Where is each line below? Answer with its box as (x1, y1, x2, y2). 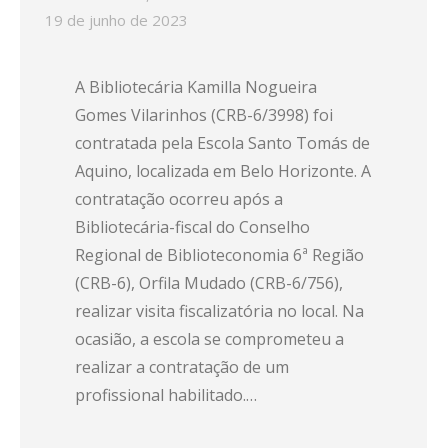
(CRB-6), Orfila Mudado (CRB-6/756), (75, 272, 343, 294)
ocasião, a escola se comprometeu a (75, 328, 344, 350)
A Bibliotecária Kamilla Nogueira (75, 76, 317, 98)
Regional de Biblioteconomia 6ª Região (75, 244, 364, 266)
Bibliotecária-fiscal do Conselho (75, 216, 310, 238)
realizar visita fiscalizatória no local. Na (75, 300, 364, 322)
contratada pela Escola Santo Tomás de (75, 132, 370, 154)
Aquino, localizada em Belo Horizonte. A (75, 160, 371, 182)
